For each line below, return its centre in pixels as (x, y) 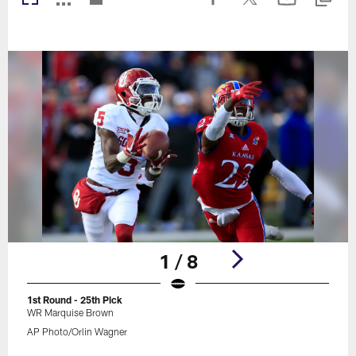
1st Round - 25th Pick (75, 299)
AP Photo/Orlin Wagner (77, 331)
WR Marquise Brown (71, 312)
